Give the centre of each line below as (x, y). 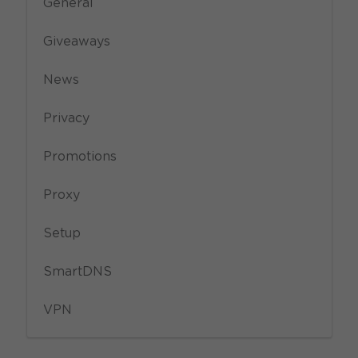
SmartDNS (77, 272)
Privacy (66, 118)
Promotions (80, 157)
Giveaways (76, 42)
